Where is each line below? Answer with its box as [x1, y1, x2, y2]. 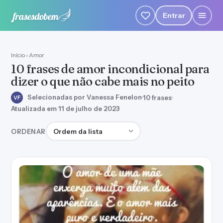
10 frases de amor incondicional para [11, 62, 210, 76]
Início [11, 51, 25, 59]
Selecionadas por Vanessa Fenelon [26, 93, 142, 101]
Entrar [162, 10, 185, 20]
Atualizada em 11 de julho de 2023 [11, 105, 119, 112]
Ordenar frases [45, 122, 101, 132]
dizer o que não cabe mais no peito [11, 74, 195, 89]
